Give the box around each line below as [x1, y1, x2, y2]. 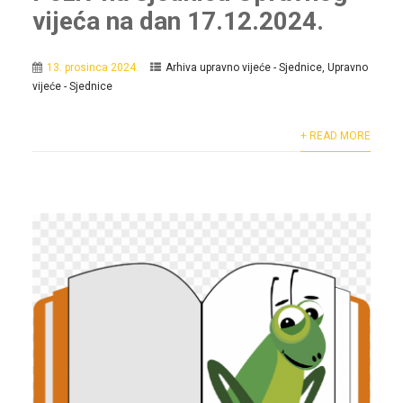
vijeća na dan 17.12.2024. [31, 5, 324, 36]
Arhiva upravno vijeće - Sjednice [165, 60, 322, 74]
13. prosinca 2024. [46, 60, 139, 74]
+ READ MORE [300, 129, 372, 142]
